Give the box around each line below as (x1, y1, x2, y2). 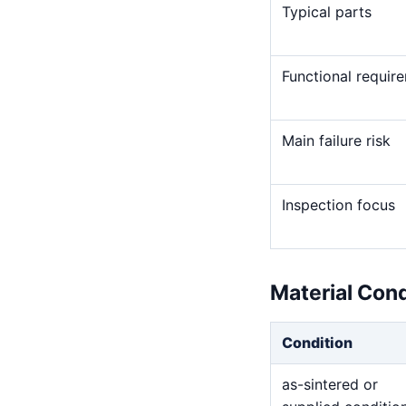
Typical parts (282, 3, 372, 21)
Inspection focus (282, 196, 395, 214)
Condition (282, 333, 353, 352)
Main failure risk (282, 131, 391, 150)
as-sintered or (282, 375, 378, 393)
